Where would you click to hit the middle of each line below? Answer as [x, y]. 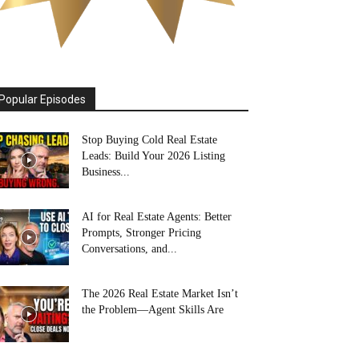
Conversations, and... [129, 249]
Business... [106, 172]
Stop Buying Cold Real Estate [149, 140]
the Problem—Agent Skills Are [153, 310]
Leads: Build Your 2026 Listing [153, 156]
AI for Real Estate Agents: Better [157, 217]
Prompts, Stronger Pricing [141, 233]
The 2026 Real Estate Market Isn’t [160, 294]
